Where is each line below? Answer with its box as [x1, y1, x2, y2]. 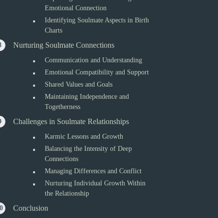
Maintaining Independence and [45, 93, 129, 100]
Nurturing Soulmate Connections [13, 41, 115, 49]
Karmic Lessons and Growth [45, 133, 124, 140]
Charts [45, 27, 63, 34]
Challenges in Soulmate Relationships [13, 117, 129, 126]
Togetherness [45, 103, 81, 110]
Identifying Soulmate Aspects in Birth [45, 17, 149, 24]
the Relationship [45, 190, 90, 197]
